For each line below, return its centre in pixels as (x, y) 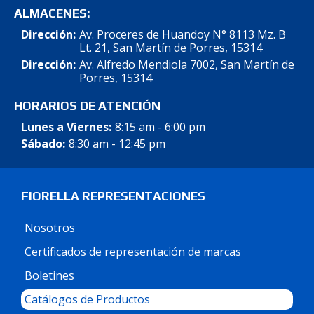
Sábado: (43, 143)
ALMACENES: (52, 13)
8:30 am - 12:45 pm (117, 143)
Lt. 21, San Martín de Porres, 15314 (170, 47)
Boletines (49, 275)
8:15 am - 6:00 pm (160, 127)
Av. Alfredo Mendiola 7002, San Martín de (186, 64)
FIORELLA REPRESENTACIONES (113, 196)
